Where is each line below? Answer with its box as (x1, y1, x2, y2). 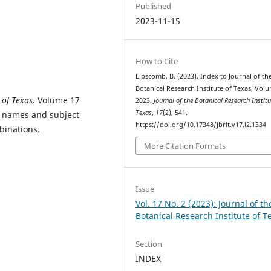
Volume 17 (35, 94, 80, 106)
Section (135, 238, 163, 249)
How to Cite (135, 55, 178, 67)
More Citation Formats (144, 140, 226, 152)
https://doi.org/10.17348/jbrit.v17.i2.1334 (135, 120, 267, 129)
